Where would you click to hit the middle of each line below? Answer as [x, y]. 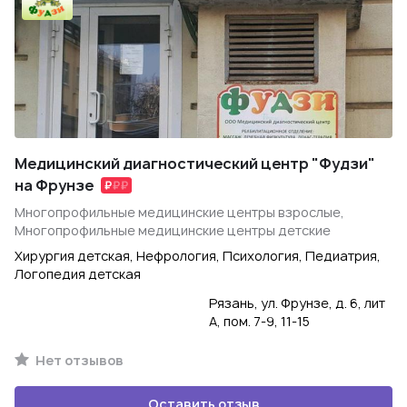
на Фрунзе [54, 185]
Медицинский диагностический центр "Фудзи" [195, 164]
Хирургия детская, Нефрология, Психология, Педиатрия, [198, 256]
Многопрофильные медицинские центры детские [173, 230]
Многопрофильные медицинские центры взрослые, [179, 212]
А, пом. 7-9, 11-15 [259, 321]
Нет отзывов [78, 360]
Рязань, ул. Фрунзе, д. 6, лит [297, 303]
